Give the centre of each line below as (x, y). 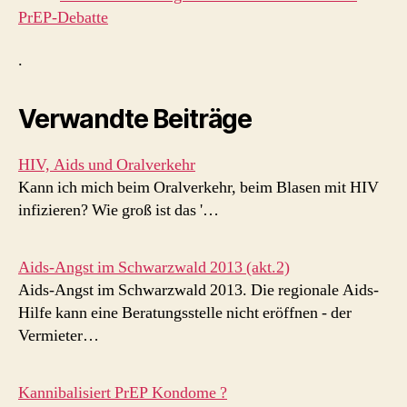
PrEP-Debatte (63, 17)
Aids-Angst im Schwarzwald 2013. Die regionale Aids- (199, 290)
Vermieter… (59, 336)
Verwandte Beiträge (135, 119)
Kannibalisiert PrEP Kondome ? (123, 393)
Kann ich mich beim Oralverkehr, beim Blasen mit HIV (199, 188)
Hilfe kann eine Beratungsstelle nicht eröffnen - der (185, 313)
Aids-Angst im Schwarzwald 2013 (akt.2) (154, 268)
